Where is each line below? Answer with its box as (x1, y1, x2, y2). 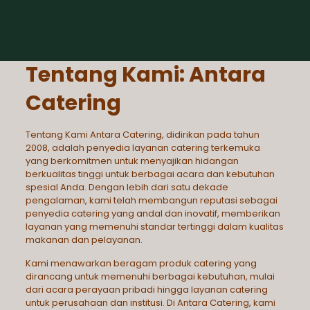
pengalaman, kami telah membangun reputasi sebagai (25, 194, 277, 207)
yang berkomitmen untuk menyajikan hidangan (25, 154, 239, 167)
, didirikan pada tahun (161, 128, 259, 141)
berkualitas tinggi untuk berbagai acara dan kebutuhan (25, 167, 275, 181)
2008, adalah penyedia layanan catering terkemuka (25, 141, 260, 154)
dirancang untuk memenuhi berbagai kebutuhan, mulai (25, 270, 275, 283)
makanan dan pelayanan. (25, 233, 143, 246)
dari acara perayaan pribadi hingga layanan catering (25, 283, 268, 296)
